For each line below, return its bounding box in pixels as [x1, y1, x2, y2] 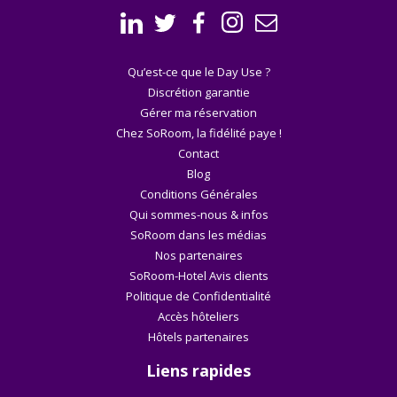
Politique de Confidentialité [126, 287, 271, 304]
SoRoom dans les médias [130, 226, 267, 243]
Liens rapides [146, 359, 251, 381]
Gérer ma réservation [140, 104, 257, 121]
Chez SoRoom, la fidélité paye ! [115, 124, 282, 141]
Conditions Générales [139, 185, 258, 202]
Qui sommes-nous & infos [128, 206, 269, 222]
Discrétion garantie [147, 83, 250, 100]
